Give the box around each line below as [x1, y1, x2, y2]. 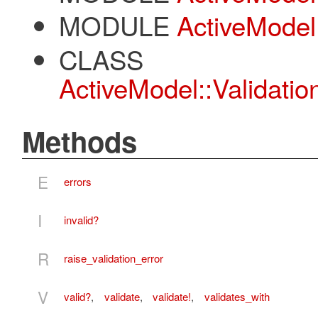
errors [64, 174, 92, 190]
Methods [21, 120, 137, 161]
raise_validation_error [64, 251, 163, 266]
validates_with [204, 289, 270, 305]
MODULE [58, 6, 170, 44]
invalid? [64, 212, 99, 228]
